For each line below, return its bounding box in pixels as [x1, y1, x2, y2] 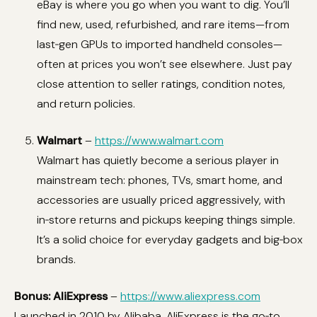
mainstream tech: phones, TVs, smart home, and [37, 173, 282, 188]
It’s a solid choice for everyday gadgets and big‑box [37, 232, 303, 247]
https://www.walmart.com [95, 133, 224, 148]
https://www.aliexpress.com [120, 289, 260, 304]
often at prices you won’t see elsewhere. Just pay [37, 57, 292, 71]
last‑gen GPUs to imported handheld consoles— [37, 37, 282, 52]
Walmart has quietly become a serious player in [37, 153, 279, 168]
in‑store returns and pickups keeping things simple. [37, 212, 295, 227]
